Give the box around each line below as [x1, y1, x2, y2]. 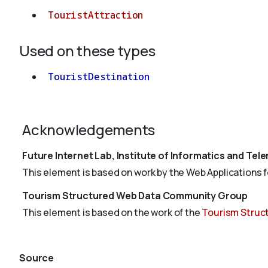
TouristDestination [48, 70, 150, 84]
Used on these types [19, 41, 156, 61]
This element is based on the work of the [22, 206, 202, 220]
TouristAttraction [48, 8, 144, 22]
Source [19, 251, 54, 265]
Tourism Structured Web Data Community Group [22, 189, 248, 203]
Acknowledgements [22, 120, 156, 140]
